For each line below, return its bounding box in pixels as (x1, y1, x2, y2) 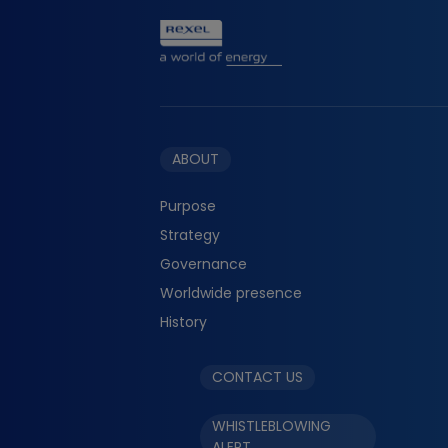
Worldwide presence (160, 283, 302, 303)
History (160, 312, 207, 332)
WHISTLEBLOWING (212, 416, 331, 436)
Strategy (160, 225, 220, 245)
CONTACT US (212, 367, 303, 387)
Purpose (160, 196, 216, 216)
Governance (160, 254, 247, 274)
